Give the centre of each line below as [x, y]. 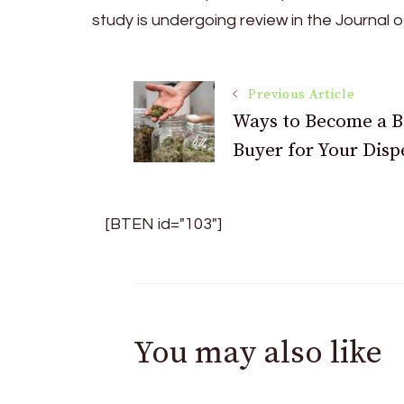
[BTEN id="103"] [164, 224]
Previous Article [301, 94]
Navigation [219, 162]
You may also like [257, 353]
